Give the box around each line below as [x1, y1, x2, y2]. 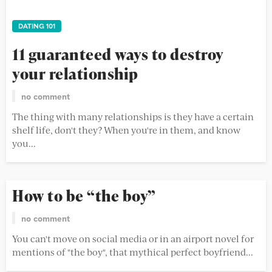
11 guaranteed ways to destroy [12, 44, 224, 66]
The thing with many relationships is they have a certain [12, 110, 254, 123]
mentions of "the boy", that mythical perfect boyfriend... [12, 245, 253, 259]
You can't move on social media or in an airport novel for [12, 232, 254, 245]
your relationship [12, 63, 138, 85]
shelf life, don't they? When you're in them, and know [12, 123, 240, 137]
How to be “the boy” [12, 185, 156, 207]
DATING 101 [18, 21, 55, 32]
